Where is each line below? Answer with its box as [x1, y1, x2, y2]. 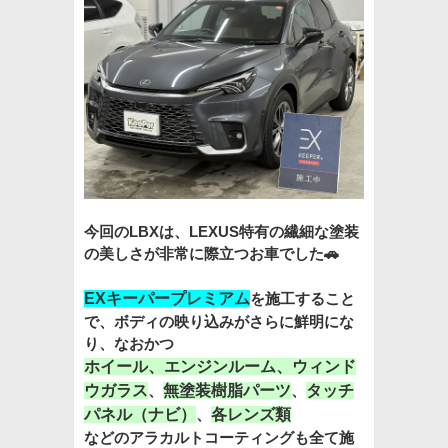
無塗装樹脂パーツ [163, 382, 291, 399]
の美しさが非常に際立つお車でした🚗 [84, 245, 339, 262]
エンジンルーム [164, 358, 276, 375]
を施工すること [250, 290, 355, 307]
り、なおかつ [84, 335, 174, 352]
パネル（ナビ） [84, 406, 196, 423]
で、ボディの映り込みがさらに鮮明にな [84, 313, 354, 330]
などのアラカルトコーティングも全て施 [84, 429, 354, 446]
